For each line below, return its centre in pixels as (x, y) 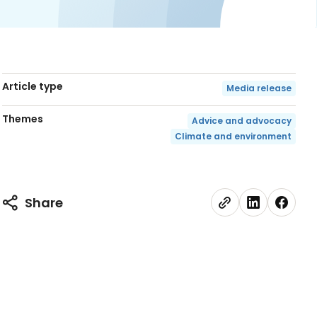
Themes (23, 119)
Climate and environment (233, 136)
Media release (259, 88)
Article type (33, 86)
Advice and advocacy (241, 121)
